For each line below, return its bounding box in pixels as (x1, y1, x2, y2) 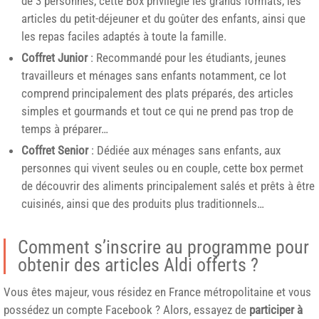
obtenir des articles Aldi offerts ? (18, 254, 258, 276)
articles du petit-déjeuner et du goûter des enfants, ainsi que (21, 11, 305, 26)
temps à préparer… (21, 122, 108, 137)
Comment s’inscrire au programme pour (18, 236, 309, 258)
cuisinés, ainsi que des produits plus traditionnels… (21, 197, 264, 211)
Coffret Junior (21, 51, 88, 66)
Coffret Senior (21, 143, 88, 158)
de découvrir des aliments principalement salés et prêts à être (21, 179, 315, 194)
